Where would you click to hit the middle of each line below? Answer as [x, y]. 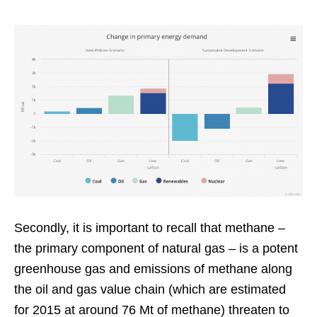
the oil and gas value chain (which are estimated [150, 290]
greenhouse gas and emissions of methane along [153, 269]
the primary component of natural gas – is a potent [156, 249]
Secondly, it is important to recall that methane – [150, 228]
